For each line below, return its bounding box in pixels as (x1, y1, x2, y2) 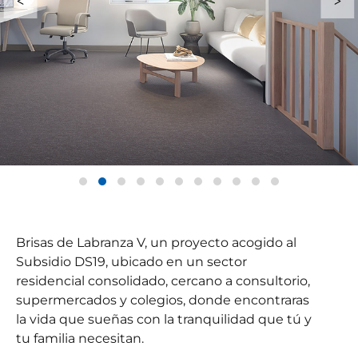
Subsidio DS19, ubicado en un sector (16, 254, 248, 269)
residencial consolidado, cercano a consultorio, (16, 273, 311, 288)
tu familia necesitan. (16, 331, 145, 346)
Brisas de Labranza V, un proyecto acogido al (16, 235, 297, 250)
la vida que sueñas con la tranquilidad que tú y (16, 312, 312, 327)
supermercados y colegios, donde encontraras (16, 292, 310, 308)
